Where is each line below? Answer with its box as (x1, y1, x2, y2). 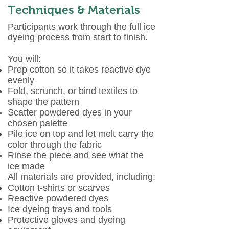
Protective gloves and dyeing (8, 215, 125, 225)
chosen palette (8, 118, 67, 128)
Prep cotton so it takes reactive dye (8, 64, 151, 75)
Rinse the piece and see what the (8, 150, 144, 161)
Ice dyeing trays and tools (8, 204, 112, 214)
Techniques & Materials (8, 3, 140, 16)
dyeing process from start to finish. (8, 32, 148, 42)
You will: (8, 54, 41, 64)
